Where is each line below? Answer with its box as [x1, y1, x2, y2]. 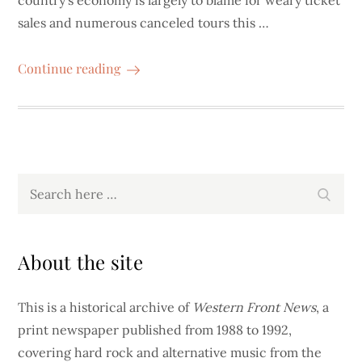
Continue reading [18, 60, 121, 77]
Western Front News [192, 299, 317, 315]
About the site [18, 249, 143, 275]
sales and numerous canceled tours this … [18, 15, 270, 31]
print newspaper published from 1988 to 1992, [18, 322, 293, 338]
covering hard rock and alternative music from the [18, 344, 322, 360]
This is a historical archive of [18, 299, 193, 315]
